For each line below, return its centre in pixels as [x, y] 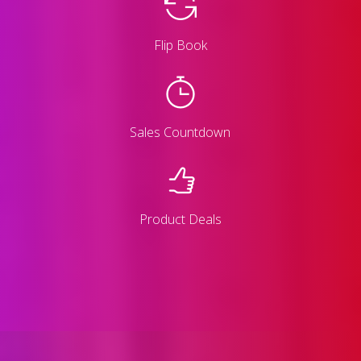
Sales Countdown [180, 132]
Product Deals [180, 219]
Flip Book [180, 45]
